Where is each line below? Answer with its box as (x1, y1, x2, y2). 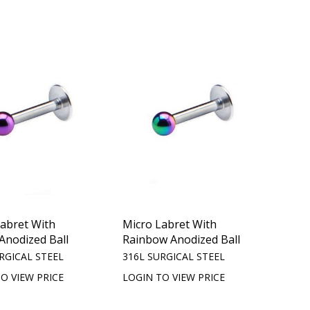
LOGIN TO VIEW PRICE (122, 271, 226, 284)
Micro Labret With (122, 217, 217, 232)
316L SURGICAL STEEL (122, 250, 226, 263)
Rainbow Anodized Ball (122, 232, 241, 247)
